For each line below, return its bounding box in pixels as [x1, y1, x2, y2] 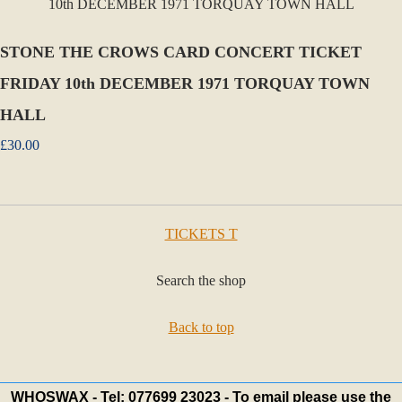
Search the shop [156, 273, 246, 288]
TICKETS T [164, 226, 238, 241]
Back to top [168, 319, 234, 335]
